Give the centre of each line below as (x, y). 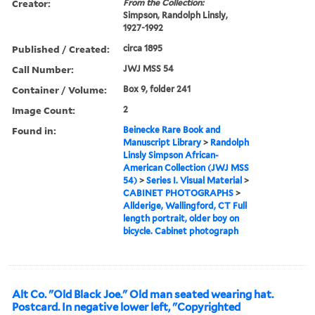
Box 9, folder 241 (157, 89)
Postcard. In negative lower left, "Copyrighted (126, 307)
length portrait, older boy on (181, 218)
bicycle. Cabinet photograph (181, 231)
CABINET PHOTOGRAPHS (179, 193)
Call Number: (43, 69)
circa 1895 (143, 48)
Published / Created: (61, 49)
